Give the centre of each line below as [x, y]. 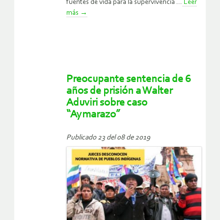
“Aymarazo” [93, 114]
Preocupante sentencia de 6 [129, 79]
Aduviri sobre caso [107, 103]
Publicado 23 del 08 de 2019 [108, 137]
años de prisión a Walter [119, 91]
